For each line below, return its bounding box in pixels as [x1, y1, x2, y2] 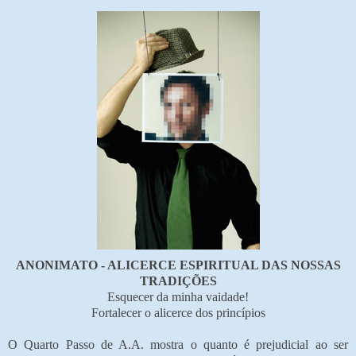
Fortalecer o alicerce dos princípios [91, 305, 265, 319]
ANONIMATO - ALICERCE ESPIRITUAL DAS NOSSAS [15, 257, 341, 272]
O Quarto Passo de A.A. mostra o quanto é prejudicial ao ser [8, 337, 348, 351]
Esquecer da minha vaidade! [107, 289, 249, 304]
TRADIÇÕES [139, 273, 217, 288]
